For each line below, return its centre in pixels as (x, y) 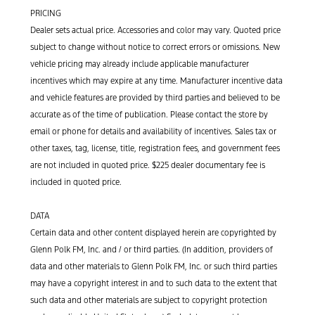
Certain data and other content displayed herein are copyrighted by (153, 232)
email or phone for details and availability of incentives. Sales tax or (153, 131)
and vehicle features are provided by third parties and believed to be (155, 97)
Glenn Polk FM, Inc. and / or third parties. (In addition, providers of (152, 249)
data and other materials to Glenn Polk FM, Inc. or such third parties (154, 266)
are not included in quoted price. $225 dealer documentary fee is (148, 165)
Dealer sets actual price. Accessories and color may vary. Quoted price (155, 30)
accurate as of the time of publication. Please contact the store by (149, 114)
